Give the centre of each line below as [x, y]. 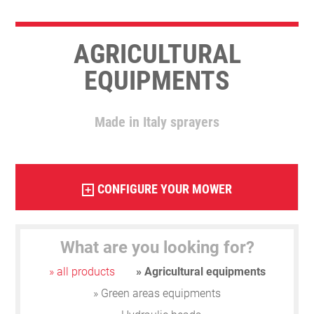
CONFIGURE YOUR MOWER [164, 189]
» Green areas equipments [157, 293]
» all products [82, 271]
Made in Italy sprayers [157, 122]
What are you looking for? [157, 247]
